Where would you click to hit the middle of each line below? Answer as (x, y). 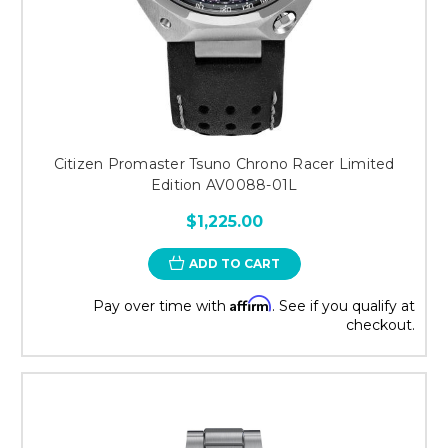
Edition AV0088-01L (224, 184)
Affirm (251, 303)
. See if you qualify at (343, 305)
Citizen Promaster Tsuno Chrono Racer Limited (224, 163)
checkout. (380, 324)
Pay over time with (161, 305)
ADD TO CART (234, 263)
